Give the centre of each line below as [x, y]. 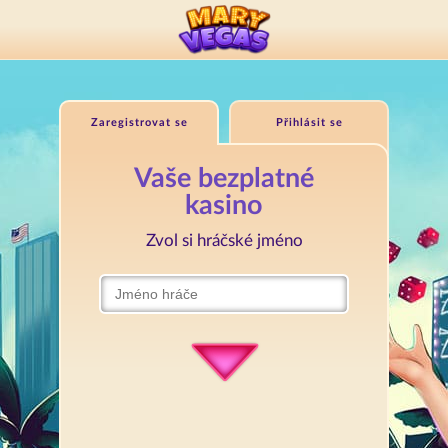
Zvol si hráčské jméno [224, 240]
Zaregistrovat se [139, 122]
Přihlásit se [309, 122]
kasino [224, 205]
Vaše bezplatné [224, 178]
